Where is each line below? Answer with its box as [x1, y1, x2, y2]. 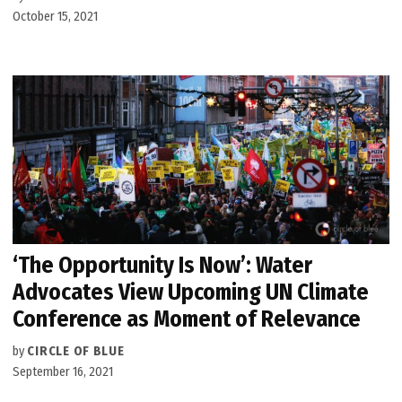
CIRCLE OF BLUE [27, 344, 125, 360]
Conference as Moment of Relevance [13, 305, 362, 334]
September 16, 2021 [13, 364, 114, 380]
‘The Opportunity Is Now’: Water [13, 251, 313, 280]
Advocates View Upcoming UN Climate [13, 278, 370, 307]
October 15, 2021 [13, 8, 99, 24]
